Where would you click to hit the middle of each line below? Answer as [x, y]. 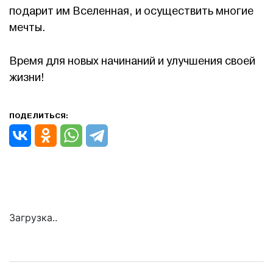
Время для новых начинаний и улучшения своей [132, 61]
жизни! [27, 77]
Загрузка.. [33, 217]
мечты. [27, 27]
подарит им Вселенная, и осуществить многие [131, 11]
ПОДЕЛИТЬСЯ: [39, 115]
